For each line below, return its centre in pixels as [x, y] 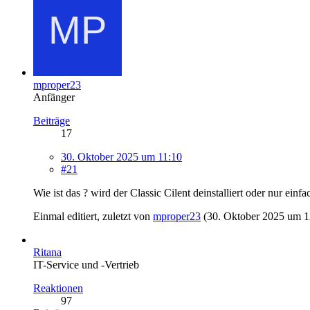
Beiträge [52, 120]
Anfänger [54, 97]
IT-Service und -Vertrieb [86, 264]
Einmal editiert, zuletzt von [93, 216]
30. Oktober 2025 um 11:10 [121, 156]
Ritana [47, 252]
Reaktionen [58, 288]
